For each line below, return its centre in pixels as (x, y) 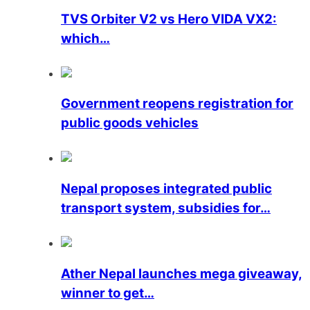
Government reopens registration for (177, 104)
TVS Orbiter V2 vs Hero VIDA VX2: (169, 19)
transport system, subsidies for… (166, 208)
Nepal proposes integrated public (166, 189)
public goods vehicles (130, 123)
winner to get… (108, 293)
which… (85, 38)
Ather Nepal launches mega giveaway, (182, 273)
